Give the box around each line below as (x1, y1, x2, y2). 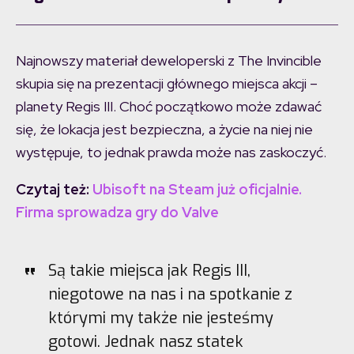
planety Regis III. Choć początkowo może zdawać (16, 96, 322, 115)
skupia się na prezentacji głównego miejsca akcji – (16, 73, 318, 92)
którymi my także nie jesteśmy (47, 307, 273, 329)
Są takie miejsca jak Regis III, (47, 259, 250, 281)
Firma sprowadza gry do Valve (16, 202, 219, 221)
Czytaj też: (16, 179, 89, 198)
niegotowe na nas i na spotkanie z (47, 283, 292, 305)
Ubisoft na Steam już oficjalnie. (92, 179, 302, 198)
